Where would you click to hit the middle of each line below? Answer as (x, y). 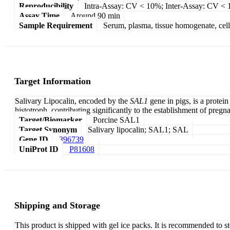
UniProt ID (39, 149)
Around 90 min (95, 15)
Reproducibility (46, 6)
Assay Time (39, 15)
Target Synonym (48, 130)
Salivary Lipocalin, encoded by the (72, 101)
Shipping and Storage (57, 206)
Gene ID (34, 140)
